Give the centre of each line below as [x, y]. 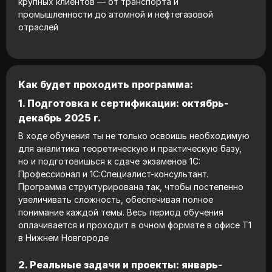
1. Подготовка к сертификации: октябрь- [123, 103]
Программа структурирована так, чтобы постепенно [131, 187]
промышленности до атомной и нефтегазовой [116, 14]
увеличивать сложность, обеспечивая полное [116, 199]
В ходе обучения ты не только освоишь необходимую [134, 136]
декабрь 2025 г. [59, 118]
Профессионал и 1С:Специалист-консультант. [113, 174]
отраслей [38, 27]
